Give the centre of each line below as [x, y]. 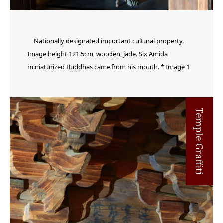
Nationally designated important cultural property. [109, 41]
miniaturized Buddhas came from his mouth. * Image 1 [109, 67]
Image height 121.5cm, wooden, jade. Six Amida [98, 54]
